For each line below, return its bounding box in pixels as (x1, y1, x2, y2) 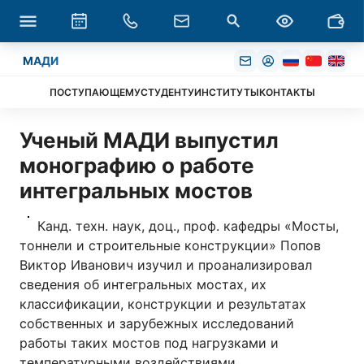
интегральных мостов (19, 178, 253, 203)
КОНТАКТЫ (258, 85, 315, 98)
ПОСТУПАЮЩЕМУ (49, 85, 141, 98)
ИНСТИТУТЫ (193, 85, 259, 98)
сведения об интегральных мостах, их (19, 276, 266, 292)
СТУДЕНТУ (140, 85, 194, 98)
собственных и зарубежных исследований (19, 315, 294, 331)
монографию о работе (19, 153, 254, 178)
